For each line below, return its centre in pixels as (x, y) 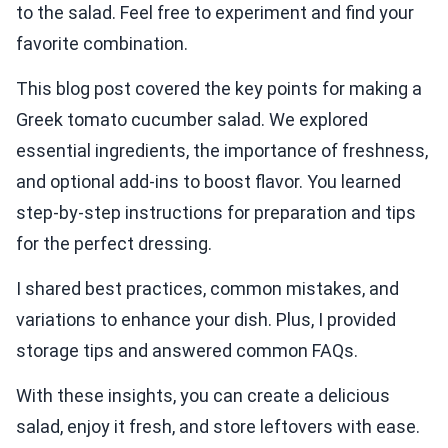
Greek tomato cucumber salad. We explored (192, 120)
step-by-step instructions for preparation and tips (216, 213)
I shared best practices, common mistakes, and (207, 289)
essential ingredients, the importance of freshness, (222, 151)
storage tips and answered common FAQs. (187, 351)
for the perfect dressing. (114, 244)
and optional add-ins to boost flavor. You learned (208, 182)
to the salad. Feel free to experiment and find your (215, 13)
